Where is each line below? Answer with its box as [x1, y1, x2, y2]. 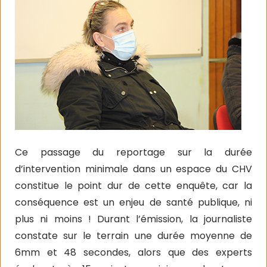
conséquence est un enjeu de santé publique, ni [15, 195, 252, 209]
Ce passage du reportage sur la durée [15, 145, 252, 159]
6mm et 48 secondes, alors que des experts [15, 246, 252, 259]
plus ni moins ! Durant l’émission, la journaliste [15, 212, 252, 226]
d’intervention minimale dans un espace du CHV [15, 162, 252, 176]
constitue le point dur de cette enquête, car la [15, 179, 252, 193]
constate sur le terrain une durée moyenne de [15, 229, 252, 243]
